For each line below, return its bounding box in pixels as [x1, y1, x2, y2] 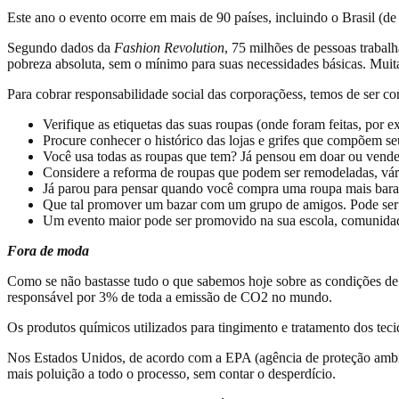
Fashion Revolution [114, 39, 224, 55]
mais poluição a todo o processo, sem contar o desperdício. [7, 365, 336, 381]
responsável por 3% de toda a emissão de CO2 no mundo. [7, 289, 332, 305]
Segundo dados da [7, 39, 114, 55]
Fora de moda [7, 242, 89, 258]
